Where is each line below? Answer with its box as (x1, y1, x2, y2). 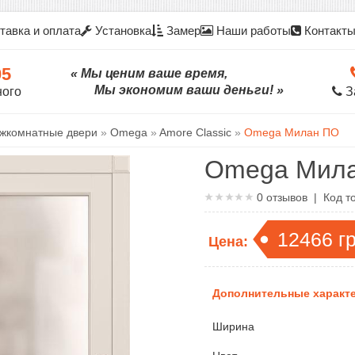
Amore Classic (159, 126, 231, 139)
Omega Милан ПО (244, 126, 339, 139)
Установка (91, 24, 151, 37)
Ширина (212, 319, 255, 333)
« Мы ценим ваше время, (70, 66, 227, 80)
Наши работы (212, 24, 291, 37)
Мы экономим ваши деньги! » (94, 82, 284, 97)
